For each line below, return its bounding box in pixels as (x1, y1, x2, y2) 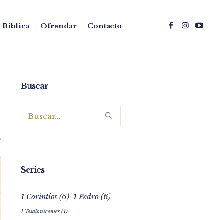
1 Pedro (73, 192, 99, 201)
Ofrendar (40, 21, 77, 30)
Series (20, 165, 44, 175)
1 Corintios (20, 192, 57, 201)
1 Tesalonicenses (20, 208, 60, 215)
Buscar (20, 81, 48, 91)
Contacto (87, 21, 122, 30)
